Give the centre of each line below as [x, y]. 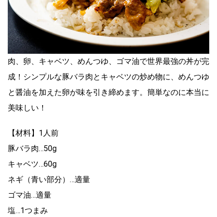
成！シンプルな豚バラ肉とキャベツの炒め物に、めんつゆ [108, 77]
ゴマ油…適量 [30, 195]
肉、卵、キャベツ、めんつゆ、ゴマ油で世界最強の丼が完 [108, 62]
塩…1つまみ [28, 211]
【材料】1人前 [33, 133]
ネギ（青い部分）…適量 [49, 180]
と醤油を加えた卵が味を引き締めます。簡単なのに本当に [108, 93]
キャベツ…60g [32, 164]
